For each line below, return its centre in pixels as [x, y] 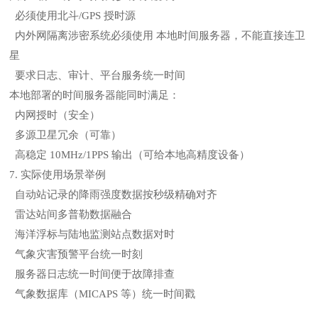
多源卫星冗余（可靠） [66, 135]
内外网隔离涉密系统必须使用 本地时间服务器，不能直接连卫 [158, 35]
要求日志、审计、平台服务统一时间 [98, 75]
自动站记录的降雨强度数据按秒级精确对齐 [114, 194]
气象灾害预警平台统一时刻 [76, 254]
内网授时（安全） [55, 115]
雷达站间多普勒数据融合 [71, 214]
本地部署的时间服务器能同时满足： [95, 95]
